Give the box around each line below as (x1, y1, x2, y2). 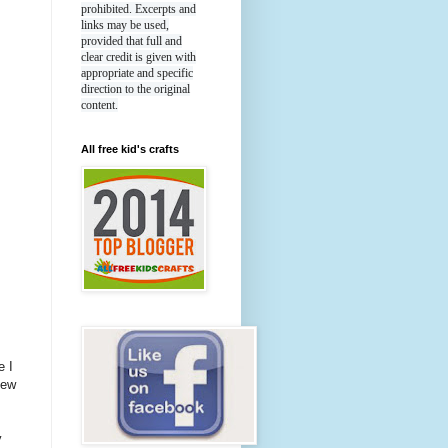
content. (81, 98, 118, 113)
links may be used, (81, 18, 169, 33)
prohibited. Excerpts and (81, 2, 196, 17)
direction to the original (81, 82, 190, 97)
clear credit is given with (81, 50, 196, 65)
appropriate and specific (81, 66, 193, 81)
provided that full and (81, 34, 182, 49)
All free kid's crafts (81, 143, 179, 156)
